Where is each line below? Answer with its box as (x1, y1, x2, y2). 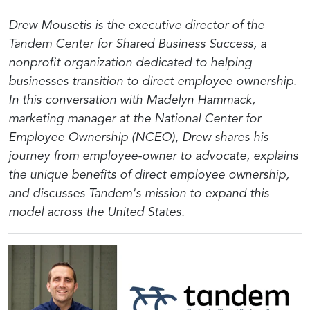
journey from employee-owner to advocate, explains (8, 150, 298, 163)
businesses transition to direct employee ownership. (8, 75, 297, 88)
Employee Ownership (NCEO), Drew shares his (8, 131, 268, 144)
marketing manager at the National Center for (8, 113, 261, 125)
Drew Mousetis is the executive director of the (8, 19, 264, 32)
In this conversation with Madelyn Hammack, (8, 94, 255, 107)
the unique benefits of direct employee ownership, (8, 169, 289, 181)
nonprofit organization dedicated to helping (8, 57, 252, 69)
